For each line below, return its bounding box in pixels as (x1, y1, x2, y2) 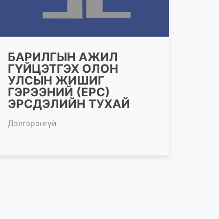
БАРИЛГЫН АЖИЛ (8, 49, 118, 64)
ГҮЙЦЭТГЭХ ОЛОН (8, 61, 118, 76)
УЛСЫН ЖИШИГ (8, 73, 105, 88)
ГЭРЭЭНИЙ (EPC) (8, 85, 110, 99)
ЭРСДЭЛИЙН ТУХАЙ (8, 96, 130, 111)
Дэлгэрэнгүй (8, 118, 57, 128)
